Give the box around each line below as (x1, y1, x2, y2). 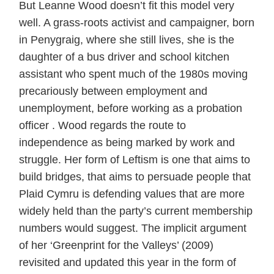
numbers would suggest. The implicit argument (19, 221, 246, 234)
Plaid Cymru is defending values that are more (19, 187, 245, 200)
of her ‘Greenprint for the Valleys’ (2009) (19, 239, 213, 251)
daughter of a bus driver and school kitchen (19, 50, 229, 63)
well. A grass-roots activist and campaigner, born (19, 16, 254, 29)
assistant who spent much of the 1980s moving (19, 67, 248, 80)
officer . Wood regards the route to (19, 119, 186, 131)
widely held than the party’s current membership (19, 204, 253, 217)
